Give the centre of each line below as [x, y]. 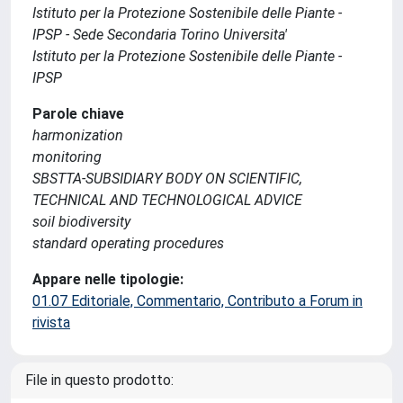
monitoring [67, 157]
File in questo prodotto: [99, 380]
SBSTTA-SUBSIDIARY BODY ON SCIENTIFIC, [167, 179]
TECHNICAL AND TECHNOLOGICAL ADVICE [167, 200]
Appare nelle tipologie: [108, 279]
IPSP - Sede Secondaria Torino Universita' [160, 35]
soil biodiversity [81, 222]
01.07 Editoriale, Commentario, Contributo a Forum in [197, 301]
